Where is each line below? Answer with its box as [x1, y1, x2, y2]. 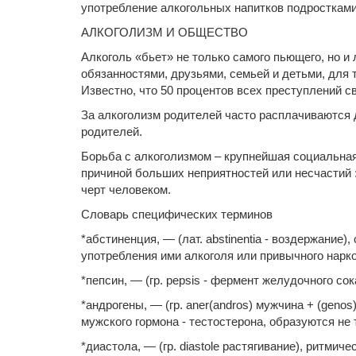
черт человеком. [81, 183, 171, 196]
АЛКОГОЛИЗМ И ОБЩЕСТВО [81, 25, 248, 39]
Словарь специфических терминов [81, 207, 273, 221]
